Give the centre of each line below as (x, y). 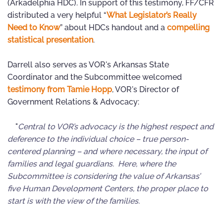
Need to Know (34, 28)
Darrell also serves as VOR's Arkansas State (88, 65)
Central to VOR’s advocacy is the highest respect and (116, 127)
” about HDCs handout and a (113, 28)
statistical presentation (50, 40)
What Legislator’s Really (152, 15)
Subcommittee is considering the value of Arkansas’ (104, 176)
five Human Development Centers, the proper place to (108, 189)
